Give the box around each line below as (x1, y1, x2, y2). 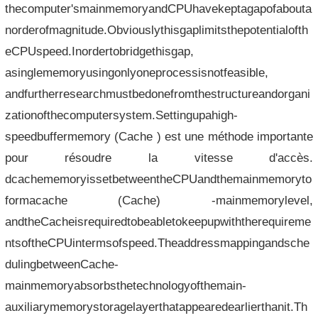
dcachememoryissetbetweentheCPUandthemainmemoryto (4, 172, 312, 185)
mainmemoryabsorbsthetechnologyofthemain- (4, 279, 246, 292)
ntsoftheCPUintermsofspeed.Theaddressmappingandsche (4, 236, 309, 249)
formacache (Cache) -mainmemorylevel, (4, 194, 314, 207)
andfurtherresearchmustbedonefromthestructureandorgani (4, 87, 310, 100)
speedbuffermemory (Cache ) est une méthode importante (4, 130, 314, 143)
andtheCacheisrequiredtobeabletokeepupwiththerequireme (4, 215, 311, 228)
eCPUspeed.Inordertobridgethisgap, (4, 45, 194, 57)
